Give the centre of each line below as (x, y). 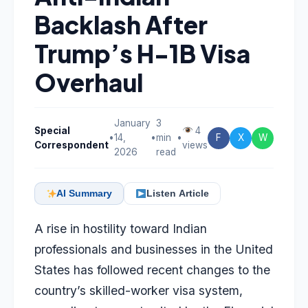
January (132, 123)
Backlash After (121, 24)
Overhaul (89, 82)
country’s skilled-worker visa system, (139, 290)
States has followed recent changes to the (152, 270)
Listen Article (177, 194)
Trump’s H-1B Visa (142, 53)
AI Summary (85, 194)
